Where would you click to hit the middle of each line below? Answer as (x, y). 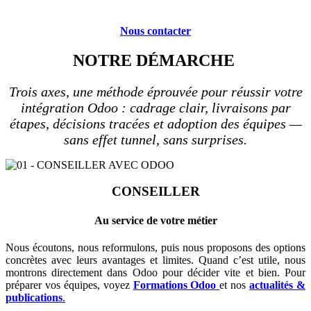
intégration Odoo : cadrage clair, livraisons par (155, 107)
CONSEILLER (155, 192)
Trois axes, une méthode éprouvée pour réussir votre (155, 91)
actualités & (278, 285)
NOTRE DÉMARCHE (153, 60)
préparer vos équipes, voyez (69, 285)
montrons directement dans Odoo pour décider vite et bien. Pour (155, 272)
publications (34, 297)
